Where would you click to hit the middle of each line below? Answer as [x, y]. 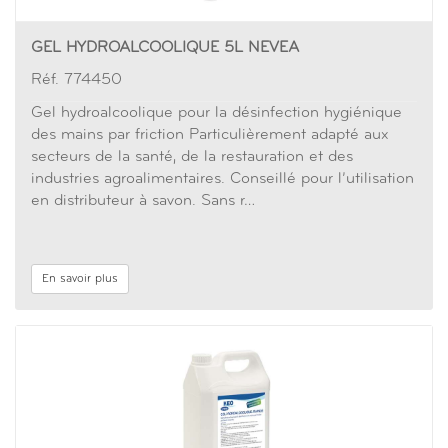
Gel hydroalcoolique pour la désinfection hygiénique [216, 113]
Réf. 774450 [76, 80]
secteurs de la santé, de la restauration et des [192, 157]
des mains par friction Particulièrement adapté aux [209, 135]
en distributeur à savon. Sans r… [143, 201]
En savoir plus [80, 279]
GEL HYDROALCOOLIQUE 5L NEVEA [165, 48]
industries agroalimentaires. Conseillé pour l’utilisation [222, 179]
